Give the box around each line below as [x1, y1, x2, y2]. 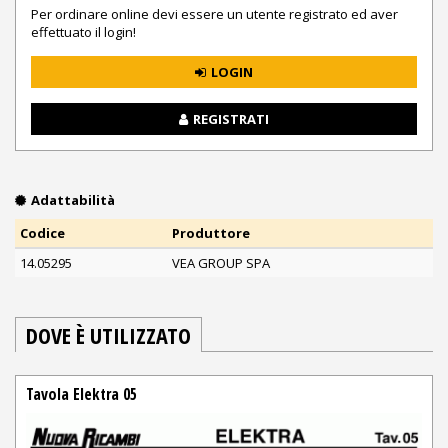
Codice [20, 224, 65, 243]
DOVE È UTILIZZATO [26, 320, 191, 351]
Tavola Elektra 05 [26, 382, 137, 405]
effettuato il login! [31, 23, 136, 42]
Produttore [172, 224, 250, 243]
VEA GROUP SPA [172, 254, 270, 273]
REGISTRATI [193, 109, 269, 128]
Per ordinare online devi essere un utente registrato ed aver [31, 5, 398, 24]
